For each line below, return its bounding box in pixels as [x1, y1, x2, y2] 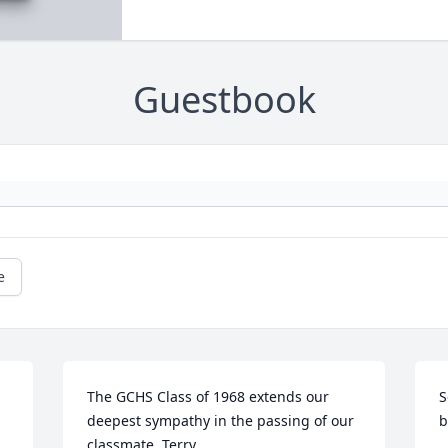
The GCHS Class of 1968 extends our [87, 387, 330, 407]
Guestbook [132, 75, 316, 125]
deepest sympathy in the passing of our [87, 411, 355, 431]
